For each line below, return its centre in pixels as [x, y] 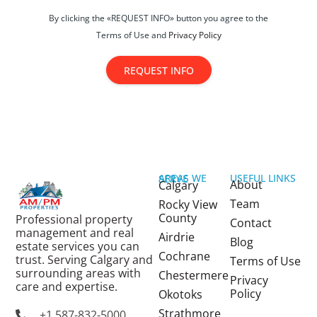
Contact [250, 223]
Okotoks [180, 295]
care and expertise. [67, 287]
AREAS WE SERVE [173, 179]
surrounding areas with [79, 273]
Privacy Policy [195, 35]
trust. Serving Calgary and [85, 260]
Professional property [74, 220]
